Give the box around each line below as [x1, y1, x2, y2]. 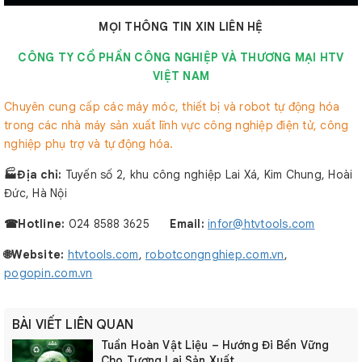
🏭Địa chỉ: [4, 167, 65, 182]
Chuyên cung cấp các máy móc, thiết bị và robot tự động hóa [4, 99, 340, 114]
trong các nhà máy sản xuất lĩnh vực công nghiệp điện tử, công [4, 118, 349, 133]
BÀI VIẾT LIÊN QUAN [12, 317, 133, 333]
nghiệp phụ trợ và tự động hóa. [4, 137, 174, 151]
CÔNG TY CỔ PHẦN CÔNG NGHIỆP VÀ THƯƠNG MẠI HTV [18, 50, 344, 65]
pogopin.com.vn [4, 266, 93, 280]
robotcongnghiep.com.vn [145, 247, 284, 262]
